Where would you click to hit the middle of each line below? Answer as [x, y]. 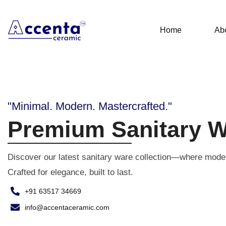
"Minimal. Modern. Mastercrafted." [90, 106]
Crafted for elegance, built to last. [70, 172]
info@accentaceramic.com [67, 207]
